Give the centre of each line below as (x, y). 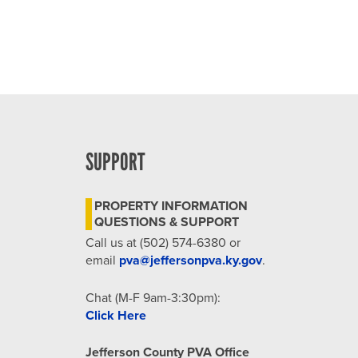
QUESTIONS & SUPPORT (167, 222)
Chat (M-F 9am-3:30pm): (153, 298)
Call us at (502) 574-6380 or (163, 243)
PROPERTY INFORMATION (171, 206)
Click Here (116, 316)
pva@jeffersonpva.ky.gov (191, 261)
